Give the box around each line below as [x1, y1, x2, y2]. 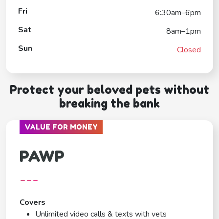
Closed [177, 44, 201, 55]
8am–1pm [166, 25, 201, 37]
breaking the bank [59, 96, 160, 110]
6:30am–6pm [155, 7, 201, 18]
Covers [20, 197, 45, 208]
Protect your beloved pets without [10, 82, 209, 97]
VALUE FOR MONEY [24, 122, 98, 131]
